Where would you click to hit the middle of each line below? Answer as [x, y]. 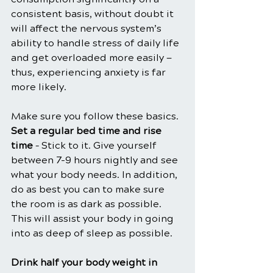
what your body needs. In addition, [95, 175]
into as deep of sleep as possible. [92, 233]
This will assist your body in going [94, 219]
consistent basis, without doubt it [94, 14]
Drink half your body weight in [85, 263]
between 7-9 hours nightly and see [96, 160]
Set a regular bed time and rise [87, 131]
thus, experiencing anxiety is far [90, 73]
